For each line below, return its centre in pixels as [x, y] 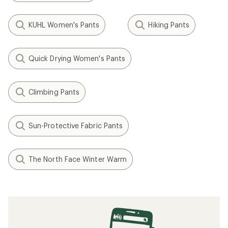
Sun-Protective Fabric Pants [76, 126]
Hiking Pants [169, 25]
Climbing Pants [54, 92]
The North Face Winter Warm [78, 159]
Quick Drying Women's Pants [77, 59]
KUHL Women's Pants [64, 25]
